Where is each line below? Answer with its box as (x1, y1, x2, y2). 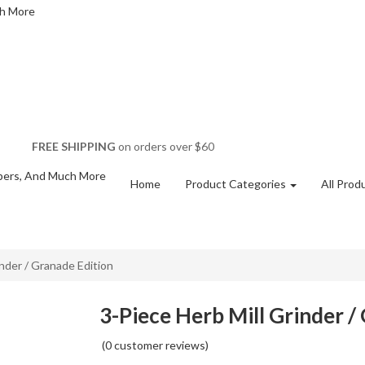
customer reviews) (112, 338, 209, 353)
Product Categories (185, 177, 288, 191)
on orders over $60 (115, 139, 214, 153)
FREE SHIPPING (31, 139, 116, 153)
